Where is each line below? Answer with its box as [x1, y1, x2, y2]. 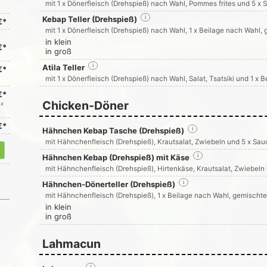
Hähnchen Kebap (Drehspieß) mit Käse [42, 153, 190, 162]
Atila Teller [42, 63, 85, 72]
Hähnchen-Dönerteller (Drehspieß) [42, 179, 175, 189]
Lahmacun [42, 237, 101, 251]
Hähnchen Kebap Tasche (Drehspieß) [42, 126, 184, 135]
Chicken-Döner [42, 98, 129, 113]
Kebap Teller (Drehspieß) [42, 14, 137, 24]
